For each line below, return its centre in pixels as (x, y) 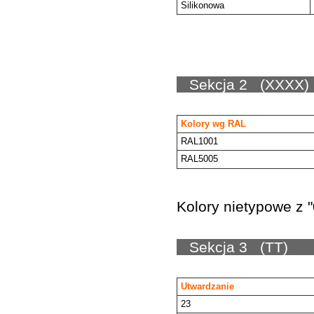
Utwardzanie (235, 286)
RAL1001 (211, 141)
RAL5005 (198, 159)
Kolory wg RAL (220, 124)
